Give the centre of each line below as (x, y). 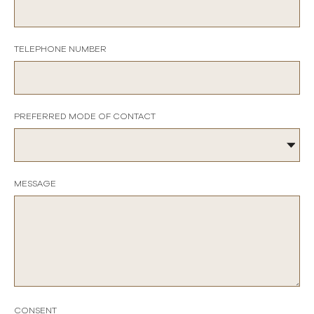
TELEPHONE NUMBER (60, 49)
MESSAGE (35, 184)
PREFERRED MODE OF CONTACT (85, 116)
